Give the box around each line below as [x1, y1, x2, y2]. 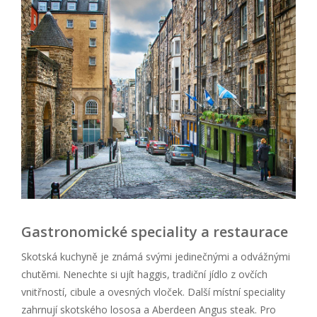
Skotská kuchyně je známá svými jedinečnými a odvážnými [21, 249, 290, 263]
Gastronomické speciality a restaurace [21, 221, 288, 241]
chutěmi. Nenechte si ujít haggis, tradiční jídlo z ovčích [21, 267, 267, 281]
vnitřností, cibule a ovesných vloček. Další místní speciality [21, 284, 285, 299]
